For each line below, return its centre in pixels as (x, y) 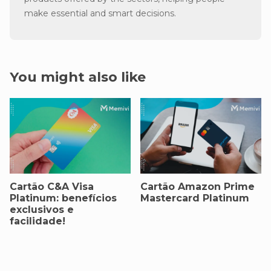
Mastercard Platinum (195, 198)
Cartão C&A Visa (52, 186)
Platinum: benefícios (63, 198)
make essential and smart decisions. (100, 13)
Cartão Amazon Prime (198, 186)
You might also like (78, 77)
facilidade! (38, 221)
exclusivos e (42, 209)
